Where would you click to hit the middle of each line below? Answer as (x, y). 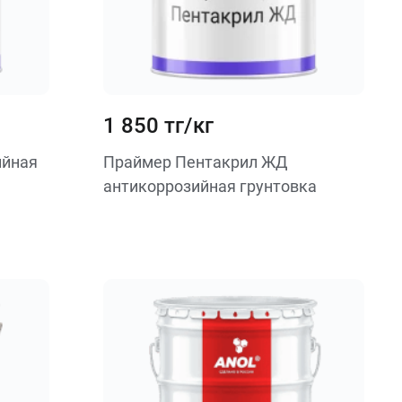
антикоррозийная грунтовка (210, 186)
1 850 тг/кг (158, 126)
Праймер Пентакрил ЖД (195, 162)
